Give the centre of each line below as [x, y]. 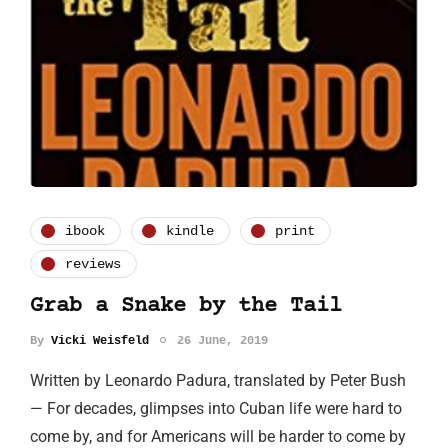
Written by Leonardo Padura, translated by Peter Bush [218, 381]
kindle [190, 230]
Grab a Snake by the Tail [186, 307]
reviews [93, 263]
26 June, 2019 [222, 341]
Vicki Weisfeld [100, 341]
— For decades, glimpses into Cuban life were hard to [216, 409]
